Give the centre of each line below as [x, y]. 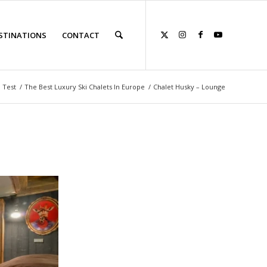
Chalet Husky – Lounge [189, 87]
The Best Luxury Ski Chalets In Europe [85, 87]
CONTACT [80, 35]
